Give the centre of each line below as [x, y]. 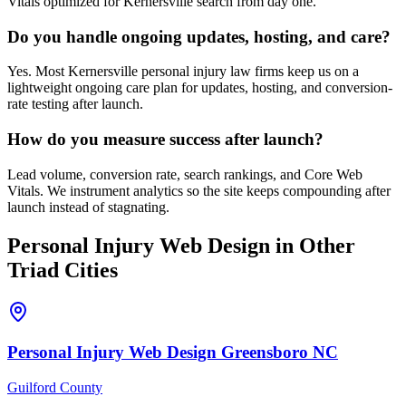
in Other [313, 245]
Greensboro [265, 353]
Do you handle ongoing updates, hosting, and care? [199, 36]
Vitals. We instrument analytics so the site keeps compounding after [199, 190]
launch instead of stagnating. [88, 207]
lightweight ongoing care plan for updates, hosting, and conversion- [200, 88]
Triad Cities [63, 270]
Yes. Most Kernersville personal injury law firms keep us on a [183, 72]
